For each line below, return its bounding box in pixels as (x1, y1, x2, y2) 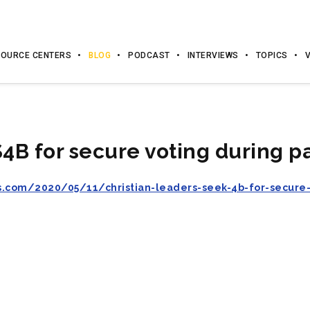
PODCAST (128, 51, 170, 60)
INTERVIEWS (187, 51, 239, 60)
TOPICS (255, 51, 288, 60)
